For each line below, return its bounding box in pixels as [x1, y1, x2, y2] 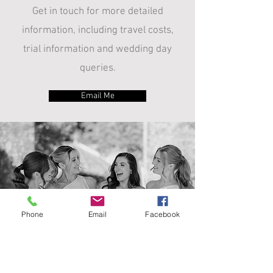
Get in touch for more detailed [32, 5, 163, 18]
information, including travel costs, [21, 24, 174, 37]
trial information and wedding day [23, 43, 172, 55]
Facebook [145, 209, 180, 219]
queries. [79, 62, 116, 74]
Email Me [80, 91, 115, 101]
